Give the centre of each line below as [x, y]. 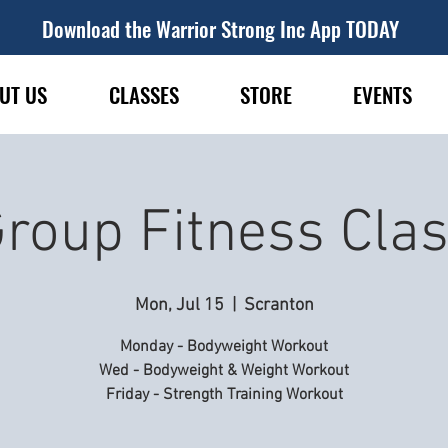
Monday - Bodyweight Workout [224, 347]
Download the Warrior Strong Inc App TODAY [220, 28]
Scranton [278, 305]
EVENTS [382, 94]
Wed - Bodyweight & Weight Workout [224, 371]
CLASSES [143, 94]
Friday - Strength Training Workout [224, 395]
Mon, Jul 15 [179, 305]
